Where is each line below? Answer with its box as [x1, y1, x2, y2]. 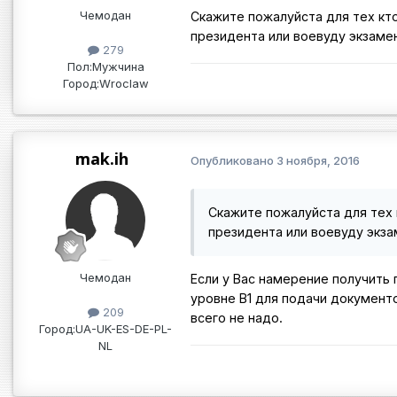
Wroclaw [98, 76, 149, 91]
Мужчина [91, 59, 144, 74]
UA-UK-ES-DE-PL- [75, 322, 172, 337]
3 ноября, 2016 [276, 152, 360, 167]
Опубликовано [191, 152, 276, 167]
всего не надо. [191, 309, 283, 325]
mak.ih [75, 148, 128, 170]
